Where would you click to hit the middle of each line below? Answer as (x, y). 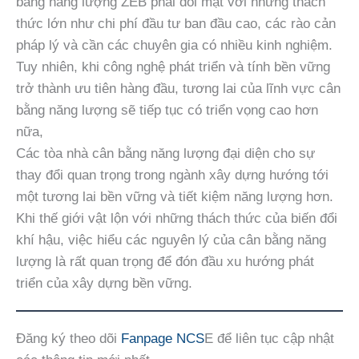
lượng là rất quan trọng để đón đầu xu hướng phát (165, 262)
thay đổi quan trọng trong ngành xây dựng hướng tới (172, 175)
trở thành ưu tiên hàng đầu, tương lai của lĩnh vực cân (178, 89)
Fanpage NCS (163, 339)
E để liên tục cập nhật (269, 339)
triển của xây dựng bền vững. (104, 284)
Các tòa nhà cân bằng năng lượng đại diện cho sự (165, 154)
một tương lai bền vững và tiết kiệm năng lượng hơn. (175, 197)
